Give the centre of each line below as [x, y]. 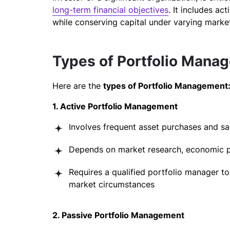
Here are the [78, 86]
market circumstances [112, 184]
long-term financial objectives [110, 10]
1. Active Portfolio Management [115, 106]
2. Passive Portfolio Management [118, 215]
